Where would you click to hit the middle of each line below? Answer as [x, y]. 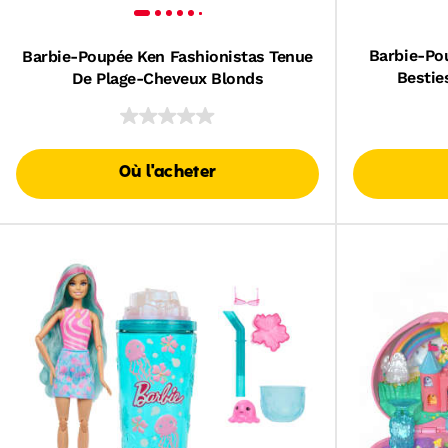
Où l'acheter [167, 173]
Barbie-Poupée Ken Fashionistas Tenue [167, 56]
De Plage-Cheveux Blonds [167, 78]
